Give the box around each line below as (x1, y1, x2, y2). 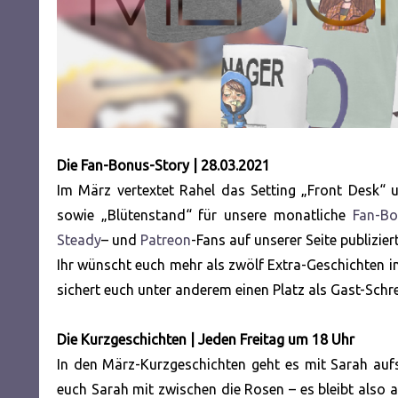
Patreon (140, 232, 191, 249)
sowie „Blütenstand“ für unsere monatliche (57, 207, 353, 224)
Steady (57, 232, 101, 249)
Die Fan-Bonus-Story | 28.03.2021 (57, 157, 270, 174)
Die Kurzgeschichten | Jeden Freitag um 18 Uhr (57, 331, 354, 348)
